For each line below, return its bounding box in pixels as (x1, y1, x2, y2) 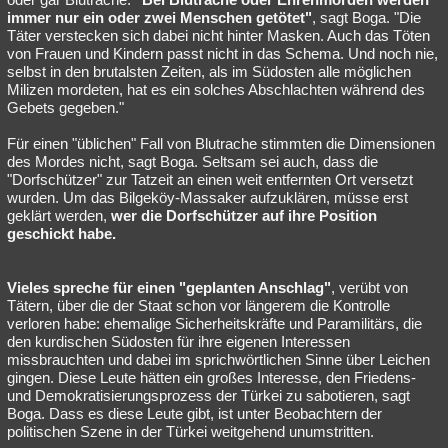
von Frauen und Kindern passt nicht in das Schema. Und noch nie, (7, 45, 438, 62)
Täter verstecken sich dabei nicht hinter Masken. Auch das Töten (7, 27, 430, 44)
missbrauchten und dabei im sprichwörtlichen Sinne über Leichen (7, 351, 430, 368)
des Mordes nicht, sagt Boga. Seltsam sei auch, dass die (7, 153, 378, 170)
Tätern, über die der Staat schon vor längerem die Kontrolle (7, 297, 390, 314)
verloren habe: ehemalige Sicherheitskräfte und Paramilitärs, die (7, 315, 422, 332)
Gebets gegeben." (7, 99, 124, 116)
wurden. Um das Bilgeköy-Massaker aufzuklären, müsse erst (7, 189, 408, 206)
